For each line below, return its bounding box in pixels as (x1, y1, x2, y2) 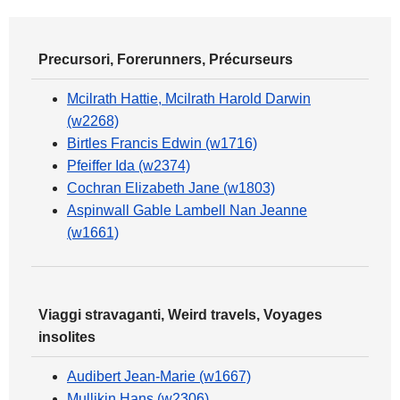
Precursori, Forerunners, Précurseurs (38, 52, 293, 67)
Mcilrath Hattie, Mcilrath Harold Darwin (67, 91, 311, 106)
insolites (38, 329, 96, 345)
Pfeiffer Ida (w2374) (67, 158, 190, 173)
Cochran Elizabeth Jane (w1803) (67, 180, 275, 196)
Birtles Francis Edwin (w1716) (67, 136, 257, 151)
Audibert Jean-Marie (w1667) (67, 369, 251, 384)
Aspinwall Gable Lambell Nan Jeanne (67, 203, 307, 218)
